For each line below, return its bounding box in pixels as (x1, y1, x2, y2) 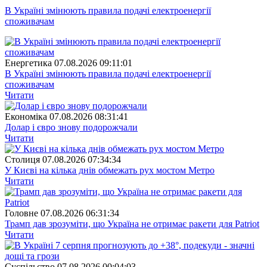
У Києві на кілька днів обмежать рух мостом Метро (5, 165, 215, 176)
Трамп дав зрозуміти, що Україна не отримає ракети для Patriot (5, 219, 259, 229)
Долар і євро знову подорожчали (5, 122, 138, 133)
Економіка (5, 111, 47, 122)
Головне (5, 208, 38, 219)
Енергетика (5, 58, 52, 69)
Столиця (5, 154, 40, 165)
